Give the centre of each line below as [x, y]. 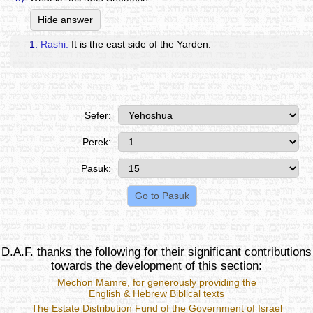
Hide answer [65, 20]
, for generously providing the [191, 283]
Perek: [96, 142]
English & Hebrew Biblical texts [156, 294]
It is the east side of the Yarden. [140, 44]
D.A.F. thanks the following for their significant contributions [156, 252]
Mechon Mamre [92, 283]
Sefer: [97, 116]
